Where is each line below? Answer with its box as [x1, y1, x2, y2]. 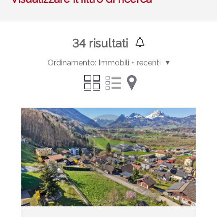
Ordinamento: [47, 58, 97, 68]
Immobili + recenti [98, 58, 161, 68]
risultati [85, 36, 128, 51]
